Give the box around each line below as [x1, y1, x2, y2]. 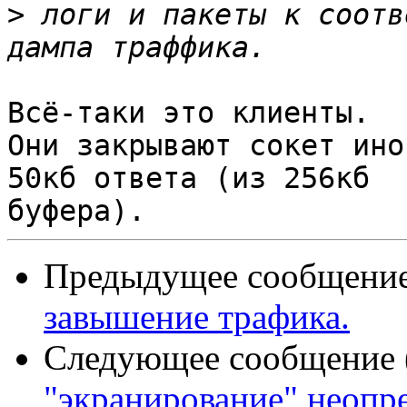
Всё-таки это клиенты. [7, 96, 370, 130]
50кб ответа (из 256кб [7, 162, 370, 195]
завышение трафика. [44, 297, 350, 337]
